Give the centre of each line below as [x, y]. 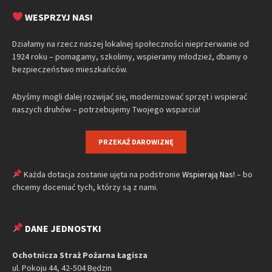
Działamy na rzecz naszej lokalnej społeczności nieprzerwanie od [131, 43]
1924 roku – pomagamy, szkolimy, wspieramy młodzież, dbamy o [130, 56]
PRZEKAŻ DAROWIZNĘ [136, 141]
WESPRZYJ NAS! [58, 17]
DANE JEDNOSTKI [63, 228]
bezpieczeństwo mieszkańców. [70, 69]
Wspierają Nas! [208, 174]
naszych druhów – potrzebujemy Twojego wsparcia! [106, 109]
